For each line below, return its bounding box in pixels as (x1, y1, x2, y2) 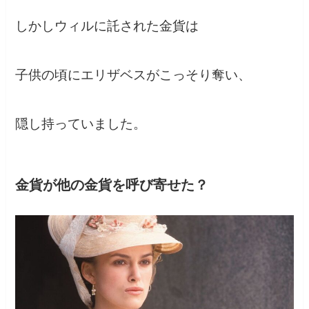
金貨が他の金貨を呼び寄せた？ (15, 177, 209, 192)
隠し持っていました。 (15, 116, 147, 131)
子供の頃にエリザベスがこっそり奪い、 (15, 68, 252, 83)
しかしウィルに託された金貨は (15, 19, 199, 34)
